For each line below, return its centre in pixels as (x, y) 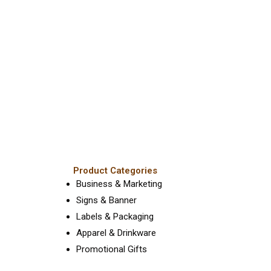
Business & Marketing (119, 184)
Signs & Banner (106, 201)
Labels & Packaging (115, 217)
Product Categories (115, 171)
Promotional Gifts (112, 250)
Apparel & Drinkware (116, 233)
